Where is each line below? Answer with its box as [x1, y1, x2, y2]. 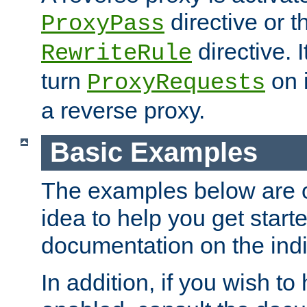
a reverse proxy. [41, 97, 205, 124]
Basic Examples [49, 137, 258, 168]
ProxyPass [41, 11, 164, 38]
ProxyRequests [87, 70, 265, 97]
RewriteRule [41, 40, 192, 67]
